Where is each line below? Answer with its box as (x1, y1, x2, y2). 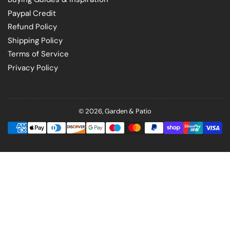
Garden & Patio (105, 107, 151, 116)
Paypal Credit (8, 8, 56, 18)
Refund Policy (8, 22, 57, 32)
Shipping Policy (8, 35, 63, 46)
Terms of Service (8, 49, 69, 60)
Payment (114, 117, 142, 126)
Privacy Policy (8, 62, 58, 73)
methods (114, 127, 142, 136)
